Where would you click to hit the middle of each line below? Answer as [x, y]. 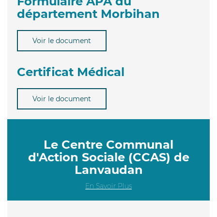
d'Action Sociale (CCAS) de [108, 157]
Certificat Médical [71, 72]
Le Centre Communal [108, 144]
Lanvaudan [108, 170]
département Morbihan [88, 14]
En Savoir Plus [108, 186]
